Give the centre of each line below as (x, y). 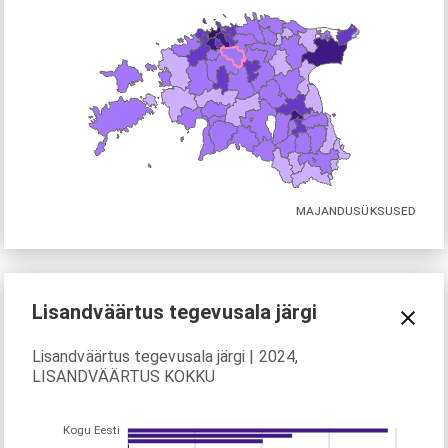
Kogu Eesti (91, 429)
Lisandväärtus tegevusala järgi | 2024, (165, 356)
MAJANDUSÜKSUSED (355, 210)
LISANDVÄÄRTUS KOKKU (124, 376)
